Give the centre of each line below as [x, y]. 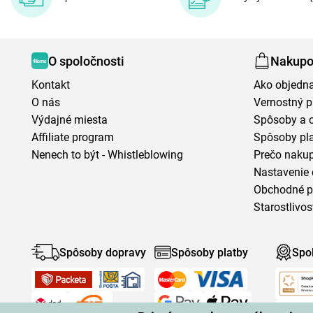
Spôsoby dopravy [103, 252]
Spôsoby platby [210, 252]
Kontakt [51, 85]
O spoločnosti [86, 61]
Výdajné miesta [70, 120]
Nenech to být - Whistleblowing [107, 155]
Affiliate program [73, 137]
